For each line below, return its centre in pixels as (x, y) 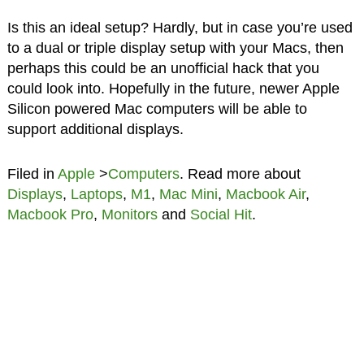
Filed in (32, 174)
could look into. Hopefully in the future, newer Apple (173, 89)
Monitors (129, 215)
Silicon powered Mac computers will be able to (157, 109)
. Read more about (240, 174)
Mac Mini (188, 195)
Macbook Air (265, 195)
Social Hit (221, 215)
